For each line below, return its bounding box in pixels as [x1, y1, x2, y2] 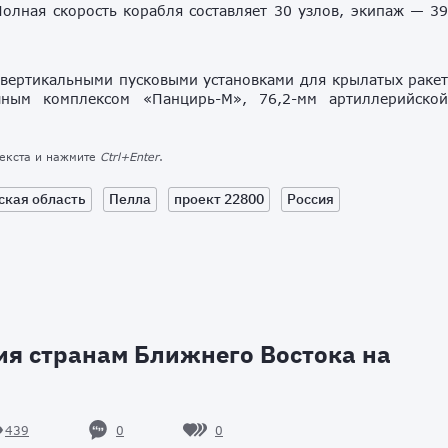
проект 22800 [174, 190, 264, 209]
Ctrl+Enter [100, 150, 159, 164]
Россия [287, 190, 334, 209]
